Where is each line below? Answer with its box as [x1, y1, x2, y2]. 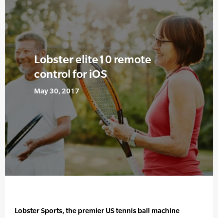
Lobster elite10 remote [34, 53, 151, 66]
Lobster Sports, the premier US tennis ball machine [15, 206, 180, 215]
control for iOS [34, 67, 107, 81]
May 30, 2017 [34, 87, 79, 95]
